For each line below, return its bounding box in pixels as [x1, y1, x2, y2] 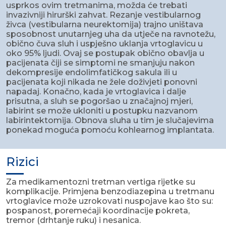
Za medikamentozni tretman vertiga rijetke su [6, 177, 195, 187]
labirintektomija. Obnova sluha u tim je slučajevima [6, 116, 214, 126]
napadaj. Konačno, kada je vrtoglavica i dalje [6, 87, 186, 97]
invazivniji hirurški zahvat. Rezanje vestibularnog [6, 10, 201, 20]
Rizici [6, 154, 39, 169]
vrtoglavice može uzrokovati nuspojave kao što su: [6, 196, 213, 206]
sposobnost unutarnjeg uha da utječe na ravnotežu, [6, 29, 215, 39]
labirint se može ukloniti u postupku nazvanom [6, 106, 198, 116]
